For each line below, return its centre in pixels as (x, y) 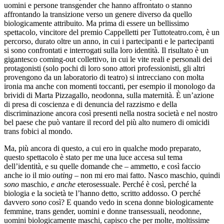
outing (62, 175)
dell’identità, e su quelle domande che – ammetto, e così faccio (102, 166)
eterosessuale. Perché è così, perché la (136, 184)
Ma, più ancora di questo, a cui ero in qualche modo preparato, (102, 148)
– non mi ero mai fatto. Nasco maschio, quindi (146, 175)
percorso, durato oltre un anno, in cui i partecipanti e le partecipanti (109, 41)
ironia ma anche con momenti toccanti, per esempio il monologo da (109, 86)
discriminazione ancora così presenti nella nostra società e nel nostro (111, 113)
